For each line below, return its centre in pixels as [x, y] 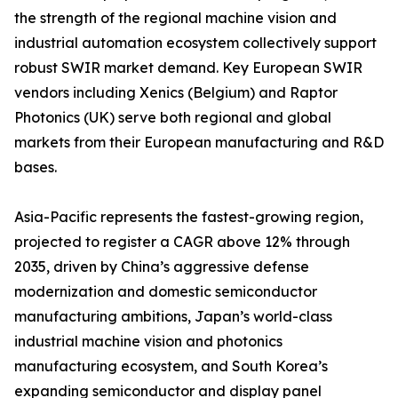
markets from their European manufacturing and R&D [199, 143]
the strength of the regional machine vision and [175, 18]
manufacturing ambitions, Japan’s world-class [173, 317]
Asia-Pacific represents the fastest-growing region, [189, 217]
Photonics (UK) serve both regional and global [173, 118]
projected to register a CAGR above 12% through [182, 242]
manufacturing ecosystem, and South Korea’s [171, 366]
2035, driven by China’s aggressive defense [162, 267]
